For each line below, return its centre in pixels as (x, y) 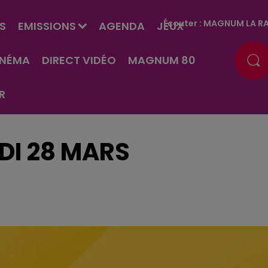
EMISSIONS (47, 26)
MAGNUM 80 (162, 60)
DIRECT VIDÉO (79, 60)
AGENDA (121, 26)
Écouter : (184, 23)
